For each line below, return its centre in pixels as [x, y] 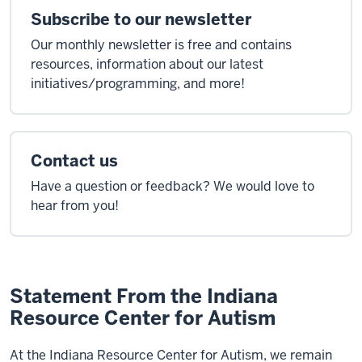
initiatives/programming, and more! [138, 84]
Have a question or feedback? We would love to [173, 186]
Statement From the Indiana [144, 296]
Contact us [74, 161]
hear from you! [75, 206]
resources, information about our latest [147, 64]
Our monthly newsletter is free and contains [161, 45]
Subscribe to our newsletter [141, 19]
